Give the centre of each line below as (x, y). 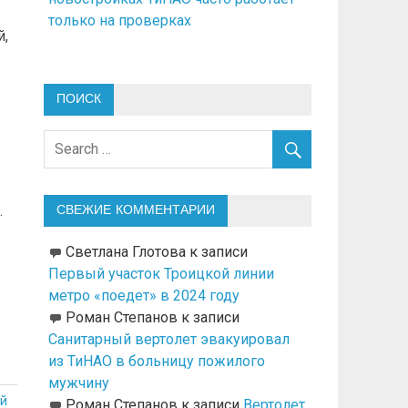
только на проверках (119, 20)
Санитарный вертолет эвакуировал (168, 340)
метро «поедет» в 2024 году (143, 296)
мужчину (78, 383)
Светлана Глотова (125, 252)
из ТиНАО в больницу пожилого (156, 362)
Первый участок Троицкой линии (161, 274)
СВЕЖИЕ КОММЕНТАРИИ (135, 211)
